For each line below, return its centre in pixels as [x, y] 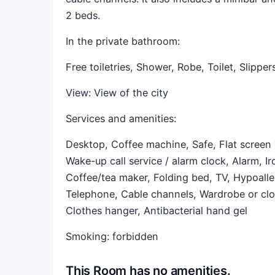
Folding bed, [184, 177]
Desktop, [88, 144]
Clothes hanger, [105, 211]
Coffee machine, [152, 144]
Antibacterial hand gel [196, 211]
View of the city [131, 93]
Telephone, [93, 194]
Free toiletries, [101, 67]
